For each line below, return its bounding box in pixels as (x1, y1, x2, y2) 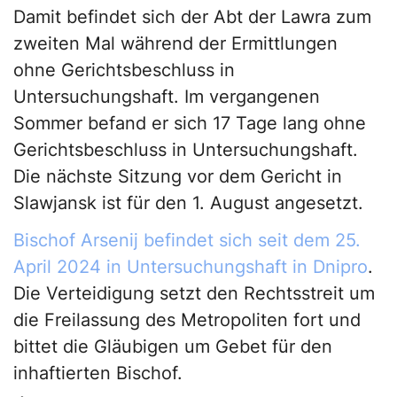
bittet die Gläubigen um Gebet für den (13, 335, 332, 357)
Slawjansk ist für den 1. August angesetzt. (13, 191, 363, 214)
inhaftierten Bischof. (13, 362, 183, 384)
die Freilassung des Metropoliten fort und (13, 308, 361, 331)
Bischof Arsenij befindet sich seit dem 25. (13, 229, 361, 251)
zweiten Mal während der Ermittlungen (13, 32, 338, 54)
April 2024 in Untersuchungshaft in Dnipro (13, 255, 368, 277)
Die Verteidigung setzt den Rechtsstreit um (13, 282, 375, 304)
